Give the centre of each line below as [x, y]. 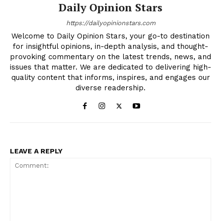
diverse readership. [110, 88]
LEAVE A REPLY [36, 151]
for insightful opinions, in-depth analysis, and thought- [110, 46]
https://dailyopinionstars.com [110, 23]
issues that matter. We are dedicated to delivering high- [110, 67]
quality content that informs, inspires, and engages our [110, 77]
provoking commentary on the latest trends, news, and [110, 56]
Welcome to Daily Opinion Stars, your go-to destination [110, 36]
